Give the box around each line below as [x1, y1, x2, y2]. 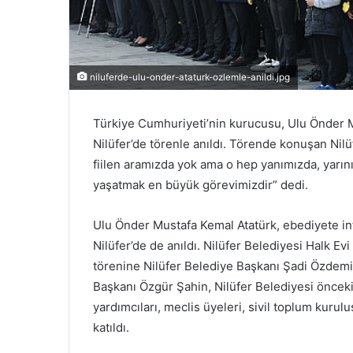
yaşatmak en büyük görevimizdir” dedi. [93, 177, 308, 193]
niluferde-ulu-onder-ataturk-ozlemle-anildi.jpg [87, 72, 290, 84]
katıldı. [93, 320, 129, 336]
